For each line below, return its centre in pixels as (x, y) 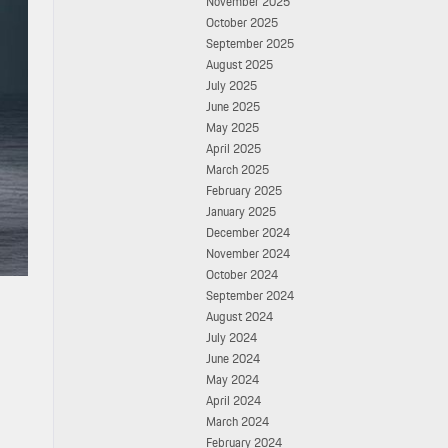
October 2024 (242, 274)
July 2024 (231, 337)
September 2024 (250, 295)
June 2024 (233, 358)
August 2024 (239, 316)
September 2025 (250, 43)
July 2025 (231, 85)
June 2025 (233, 106)
